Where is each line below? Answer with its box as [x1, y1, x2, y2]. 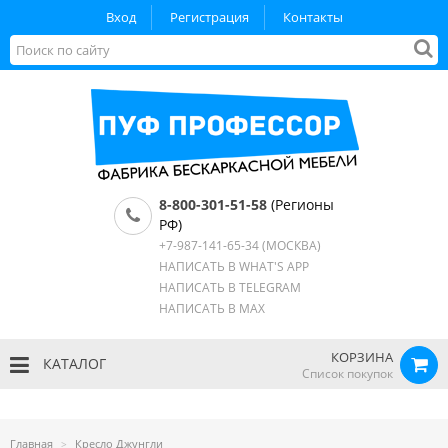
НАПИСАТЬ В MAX [159, 300, 265, 317]
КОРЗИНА [331, 348, 393, 366]
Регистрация [169, 8, 249, 26]
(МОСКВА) [259, 237, 321, 254]
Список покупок [302, 365, 393, 382]
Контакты [282, 8, 343, 26]
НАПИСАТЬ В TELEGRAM [159, 279, 301, 296]
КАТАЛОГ [39, 354, 106, 373]
